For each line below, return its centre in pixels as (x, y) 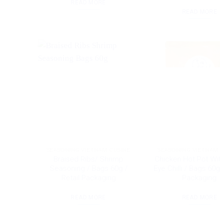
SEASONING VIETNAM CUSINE (88, 150)
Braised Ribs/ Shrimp (89, 159)
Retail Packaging (88, 178)
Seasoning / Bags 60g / (88, 168)
